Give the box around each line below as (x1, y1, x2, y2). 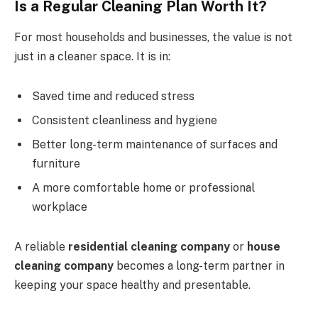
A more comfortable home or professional (32, 180, 255, 194)
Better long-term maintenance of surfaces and (32, 137, 278, 151)
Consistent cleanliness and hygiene (32, 113, 217, 127)
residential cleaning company (68, 239, 230, 253)
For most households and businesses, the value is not (14, 31, 292, 45)
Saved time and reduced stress (32, 89, 194, 103)
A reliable (14, 239, 68, 253)
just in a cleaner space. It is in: (14, 50, 170, 64)
